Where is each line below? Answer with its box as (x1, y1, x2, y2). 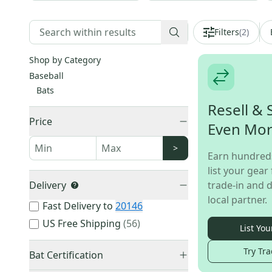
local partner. (208, 193, 267, 206)
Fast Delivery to (42, 199, 113, 212)
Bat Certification (29, 248, 103, 262)
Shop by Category (29, 54, 101, 66)
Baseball (29, 70, 64, 81)
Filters (214, 26, 239, 38)
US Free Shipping (42, 217, 121, 230)
